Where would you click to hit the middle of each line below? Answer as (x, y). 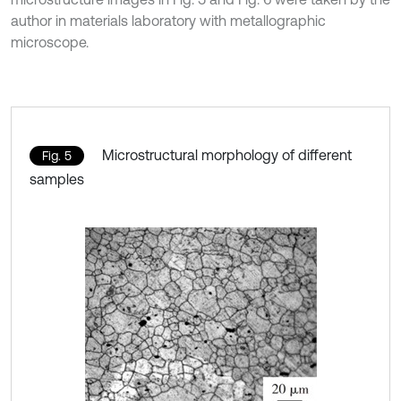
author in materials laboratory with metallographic (168, 20)
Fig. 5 (57, 155)
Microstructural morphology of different (227, 154)
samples (57, 179)
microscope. (50, 42)
